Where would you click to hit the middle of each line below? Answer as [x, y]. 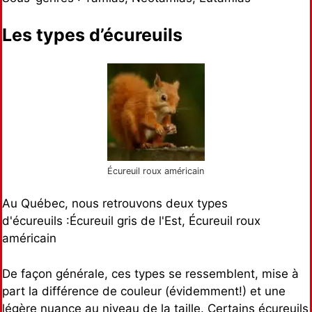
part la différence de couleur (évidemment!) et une [144, 291]
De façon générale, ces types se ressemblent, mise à [150, 273]
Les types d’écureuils [92, 35]
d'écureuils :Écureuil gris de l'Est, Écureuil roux [131, 221]
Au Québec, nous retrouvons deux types [115, 204]
